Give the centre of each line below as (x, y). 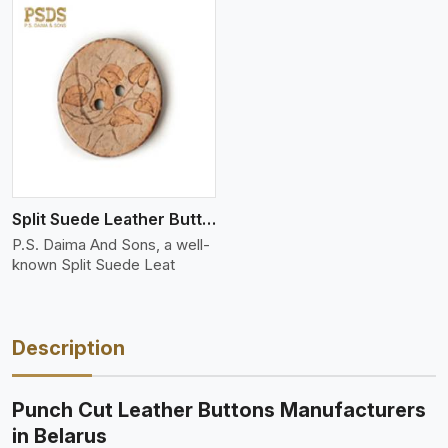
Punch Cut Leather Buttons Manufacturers (219, 410)
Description (68, 348)
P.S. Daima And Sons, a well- (111, 244)
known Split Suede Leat (93, 264)
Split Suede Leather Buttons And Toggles (209, 219)
